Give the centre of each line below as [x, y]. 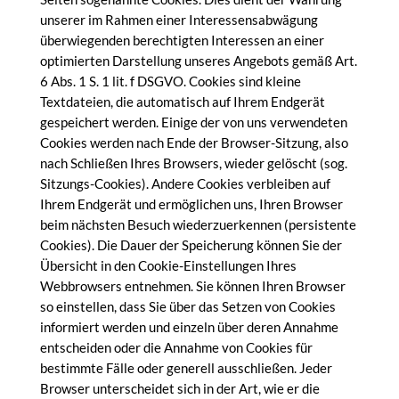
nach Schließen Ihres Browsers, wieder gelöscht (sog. [193, 163]
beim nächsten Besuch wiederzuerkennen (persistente [198, 224]
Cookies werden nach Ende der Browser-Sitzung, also [194, 142]
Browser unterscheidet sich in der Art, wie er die [179, 388]
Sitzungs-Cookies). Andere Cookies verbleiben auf [185, 183]
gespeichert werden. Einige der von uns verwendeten [193, 122]
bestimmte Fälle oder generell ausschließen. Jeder [186, 368]
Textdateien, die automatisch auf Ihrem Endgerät [182, 102]
